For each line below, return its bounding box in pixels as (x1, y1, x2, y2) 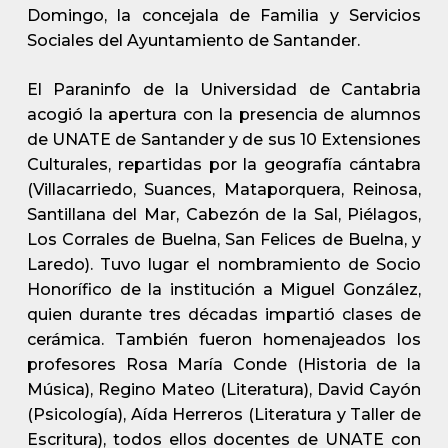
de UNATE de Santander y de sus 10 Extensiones (26, 130, 422, 149)
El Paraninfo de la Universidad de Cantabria (26, 80, 422, 99)
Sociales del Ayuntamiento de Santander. (26, 31, 360, 50)
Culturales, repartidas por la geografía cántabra (26, 155, 422, 174)
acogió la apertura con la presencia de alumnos (26, 105, 422, 124)
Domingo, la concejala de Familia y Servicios (26, 6, 422, 25)
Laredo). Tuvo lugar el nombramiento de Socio (26, 255, 422, 274)
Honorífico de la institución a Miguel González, (26, 280, 422, 299)
